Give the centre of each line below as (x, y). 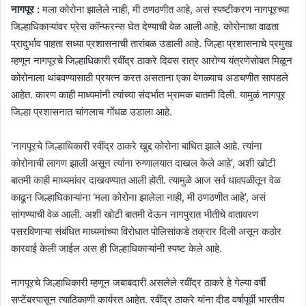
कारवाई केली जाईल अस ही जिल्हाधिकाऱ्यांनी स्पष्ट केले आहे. (116, 248)
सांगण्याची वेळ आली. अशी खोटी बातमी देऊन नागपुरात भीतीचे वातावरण (135, 214)
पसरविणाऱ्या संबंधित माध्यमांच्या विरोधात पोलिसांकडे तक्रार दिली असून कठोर (146, 231)
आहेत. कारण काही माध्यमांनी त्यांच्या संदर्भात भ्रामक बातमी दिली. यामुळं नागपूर (148, 94)
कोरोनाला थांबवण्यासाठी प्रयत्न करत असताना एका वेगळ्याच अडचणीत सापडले (150, 77)
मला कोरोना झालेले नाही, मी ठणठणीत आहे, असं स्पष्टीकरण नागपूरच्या (164, 9)
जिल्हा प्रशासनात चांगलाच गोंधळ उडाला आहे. (92, 111)
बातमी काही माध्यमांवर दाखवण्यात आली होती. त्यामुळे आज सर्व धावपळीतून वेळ (146, 180)
